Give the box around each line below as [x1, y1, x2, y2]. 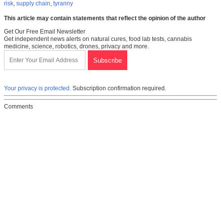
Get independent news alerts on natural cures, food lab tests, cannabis [4, 36, 192, 43]
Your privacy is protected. [4, 85, 71, 92]
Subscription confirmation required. [71, 85, 166, 92]
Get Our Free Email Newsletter [4, 28, 85, 36]
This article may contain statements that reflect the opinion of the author [4, 15, 206, 22]
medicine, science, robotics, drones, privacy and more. [4, 43, 149, 50]
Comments [4, 103, 33, 110]
